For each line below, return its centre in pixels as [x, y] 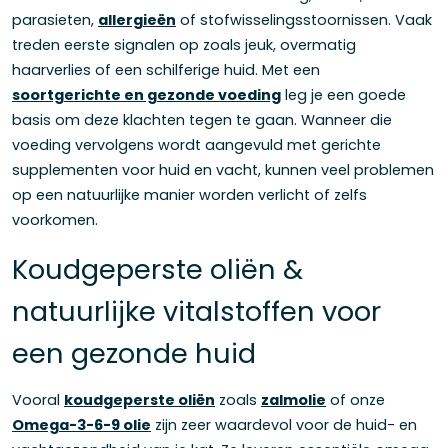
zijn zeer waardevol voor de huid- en [284, 425]
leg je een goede [343, 94]
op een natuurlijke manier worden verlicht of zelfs [189, 194]
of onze [355, 400]
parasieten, [55, 19]
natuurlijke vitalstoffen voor [196, 311]
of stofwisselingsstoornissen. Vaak [304, 19]
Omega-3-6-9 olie [81, 425]
